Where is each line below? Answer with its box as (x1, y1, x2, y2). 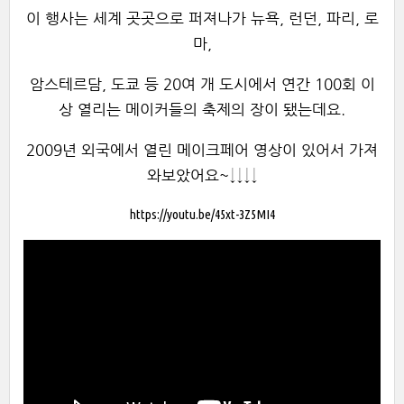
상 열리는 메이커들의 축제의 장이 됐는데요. (59, 100, 345, 118)
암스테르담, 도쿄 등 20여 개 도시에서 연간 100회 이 (29, 75, 375, 93)
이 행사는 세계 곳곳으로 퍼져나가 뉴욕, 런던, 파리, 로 (25, 9, 379, 27)
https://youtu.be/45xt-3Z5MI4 (129, 207, 275, 223)
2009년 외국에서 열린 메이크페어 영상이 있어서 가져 (26, 141, 378, 159)
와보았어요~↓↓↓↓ (146, 166, 258, 184)
